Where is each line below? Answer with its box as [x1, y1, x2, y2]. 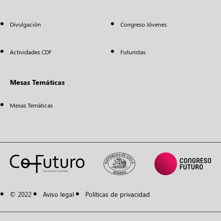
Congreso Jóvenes [120, 20, 167, 28]
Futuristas [120, 48, 146, 56]
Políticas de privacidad [85, 189, 150, 198]
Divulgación [10, 20, 41, 28]
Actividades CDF [10, 48, 52, 56]
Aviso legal [43, 189, 74, 198]
